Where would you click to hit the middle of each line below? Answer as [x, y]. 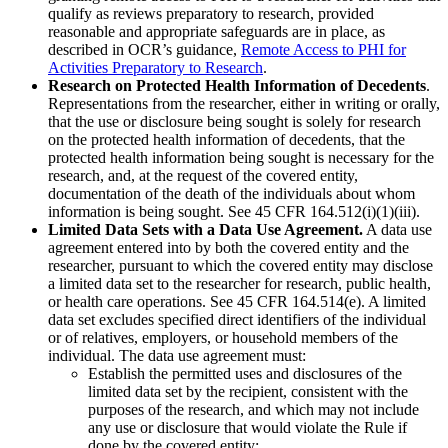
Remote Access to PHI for [323, 50]
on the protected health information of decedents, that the [226, 140]
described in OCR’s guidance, [144, 50]
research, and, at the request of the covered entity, [203, 176]
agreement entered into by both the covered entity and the [228, 248]
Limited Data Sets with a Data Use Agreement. [205, 230]
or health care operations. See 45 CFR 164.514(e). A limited [237, 302]
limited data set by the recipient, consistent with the [248, 392]
